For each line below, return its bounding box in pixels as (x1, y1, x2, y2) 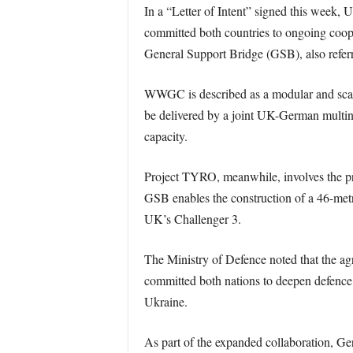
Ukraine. (143, 293, 188, 310)
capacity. (143, 128, 188, 144)
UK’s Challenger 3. (143, 210, 241, 227)
